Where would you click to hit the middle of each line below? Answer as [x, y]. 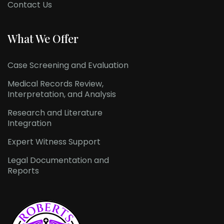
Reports [23, 171]
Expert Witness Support [54, 142]
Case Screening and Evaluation [68, 65]
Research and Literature [55, 113]
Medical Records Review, [55, 84]
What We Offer [43, 39]
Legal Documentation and [58, 160]
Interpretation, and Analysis [62, 94]
